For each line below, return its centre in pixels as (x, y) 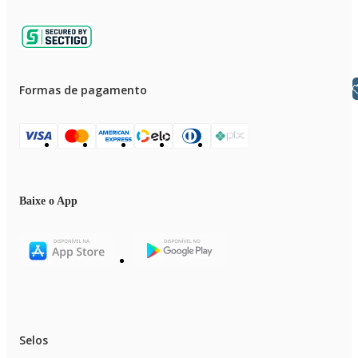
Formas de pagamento (83, 90)
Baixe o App (48, 201)
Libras (311, 88)
